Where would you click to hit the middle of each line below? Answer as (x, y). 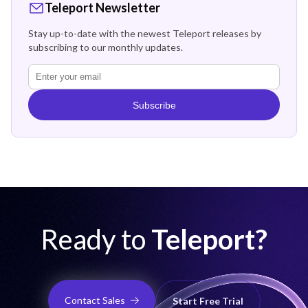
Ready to (96, 239)
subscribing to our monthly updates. (106, 47)
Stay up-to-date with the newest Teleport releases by (145, 34)
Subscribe (154, 105)
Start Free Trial (208, 300)
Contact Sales (95, 300)
